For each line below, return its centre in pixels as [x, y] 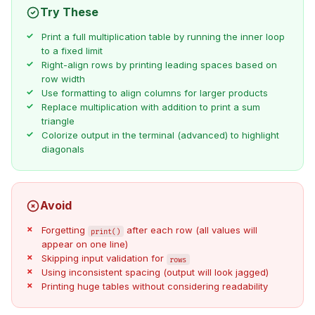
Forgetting [64, 230]
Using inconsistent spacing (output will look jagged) [155, 272]
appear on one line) [84, 244]
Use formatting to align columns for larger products [154, 93]
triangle [58, 121]
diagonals [63, 149]
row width [63, 79]
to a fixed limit [72, 51]
